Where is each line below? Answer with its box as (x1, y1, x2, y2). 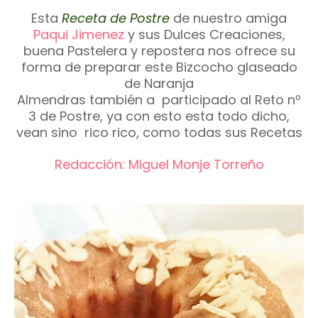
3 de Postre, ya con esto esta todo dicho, (28, 107, 290, 125)
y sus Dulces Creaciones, (127, 26, 285, 43)
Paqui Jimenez (33, 26, 124, 43)
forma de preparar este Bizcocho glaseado (21, 58, 297, 76)
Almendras (17, 91, 86, 109)
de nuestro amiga (170, 9, 287, 27)
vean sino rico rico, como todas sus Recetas (16, 124, 302, 141)
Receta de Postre (62, 9, 170, 27)
